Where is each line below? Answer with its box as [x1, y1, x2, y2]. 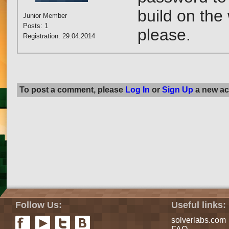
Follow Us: [15, 200, 62, 210]
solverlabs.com [171, 216, 226, 224]
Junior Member [23, 12, 67, 19]
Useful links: [171, 200, 226, 210]
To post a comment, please [19, 85, 125, 94]
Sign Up [162, 85, 193, 94]
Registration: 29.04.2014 [23, 32, 95, 40]
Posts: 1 [23, 22, 48, 30]
